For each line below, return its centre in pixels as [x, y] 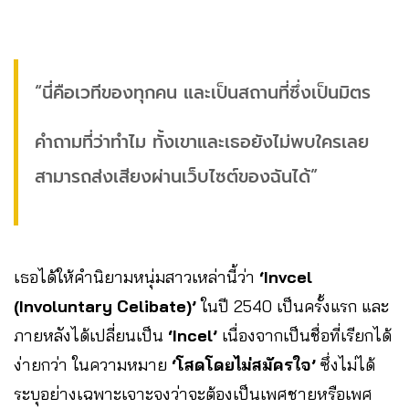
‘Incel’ [193, 336]
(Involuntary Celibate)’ [107, 307]
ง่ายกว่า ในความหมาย [93, 365]
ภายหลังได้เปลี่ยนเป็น [91, 336]
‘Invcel [286, 278]
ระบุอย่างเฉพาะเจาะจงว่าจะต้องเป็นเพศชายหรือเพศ [193, 394]
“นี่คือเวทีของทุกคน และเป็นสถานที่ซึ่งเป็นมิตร [203, 93]
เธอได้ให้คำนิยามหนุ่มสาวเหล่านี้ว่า [136, 278]
